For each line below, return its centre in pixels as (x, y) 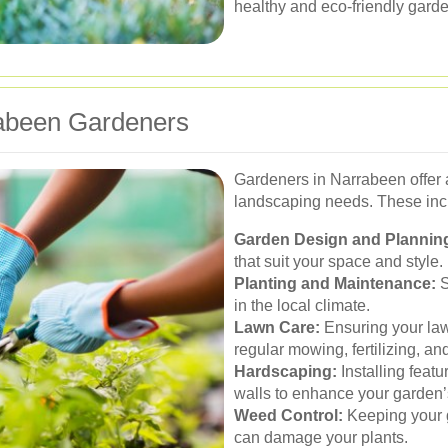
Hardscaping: (285, 371)
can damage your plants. (321, 437)
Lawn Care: (277, 327)
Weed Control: (288, 415)
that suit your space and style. (338, 261)
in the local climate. (302, 305)
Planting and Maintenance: (335, 283)
